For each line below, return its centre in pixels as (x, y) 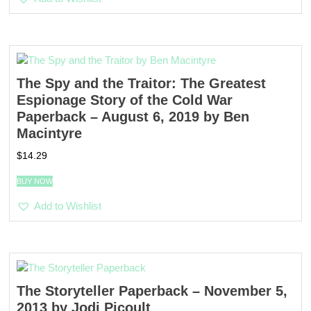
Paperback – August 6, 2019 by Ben (133, 117)
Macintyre (50, 134)
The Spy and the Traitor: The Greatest (142, 84)
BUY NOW (35, 181)
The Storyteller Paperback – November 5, (152, 291)
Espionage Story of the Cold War (125, 100)
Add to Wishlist (68, 205)
